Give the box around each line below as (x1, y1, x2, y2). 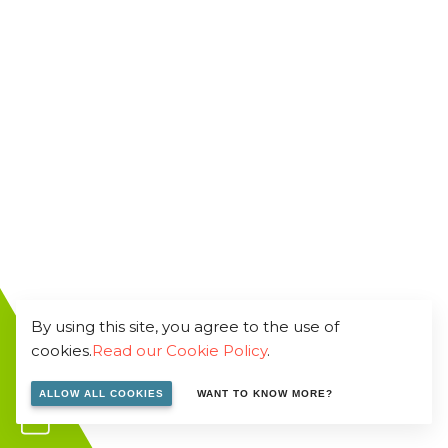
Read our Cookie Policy (92, 341, 267, 360)
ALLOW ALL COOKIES (39, 388, 164, 399)
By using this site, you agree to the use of (31, 317, 339, 336)
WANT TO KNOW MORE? (196, 388, 333, 399)
